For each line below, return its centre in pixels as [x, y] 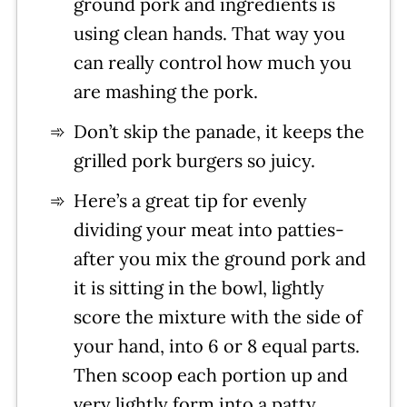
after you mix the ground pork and [219, 259]
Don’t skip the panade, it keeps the [218, 132]
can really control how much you [212, 63]
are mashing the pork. [165, 92]
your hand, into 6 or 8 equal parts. [216, 346]
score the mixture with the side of [218, 317]
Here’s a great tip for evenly [190, 201]
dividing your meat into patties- [208, 230]
